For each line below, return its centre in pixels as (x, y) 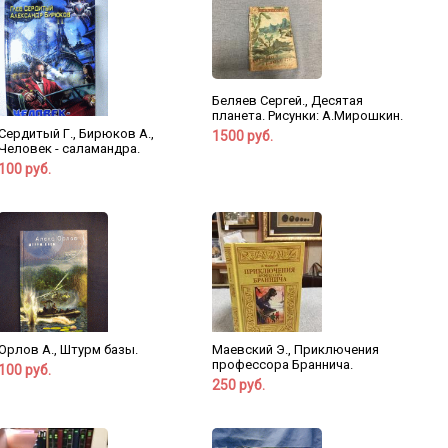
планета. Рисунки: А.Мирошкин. (307, 115)
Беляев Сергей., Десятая (287, 100)
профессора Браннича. (282, 365)
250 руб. (238, 385)
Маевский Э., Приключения (295, 350)
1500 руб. (242, 135)
